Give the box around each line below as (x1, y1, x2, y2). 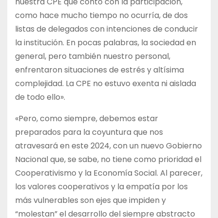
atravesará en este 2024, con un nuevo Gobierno (15, 140, 202, 152)
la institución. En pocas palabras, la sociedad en (15, 37, 196, 49)
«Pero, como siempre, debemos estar (15, 113, 158, 125)
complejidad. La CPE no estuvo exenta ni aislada (15, 78, 196, 90)
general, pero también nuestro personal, (15, 51, 170, 62)
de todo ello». (15, 91, 65, 103)
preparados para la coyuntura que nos (15, 127, 163, 138)
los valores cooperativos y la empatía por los (15, 181, 188, 193)
